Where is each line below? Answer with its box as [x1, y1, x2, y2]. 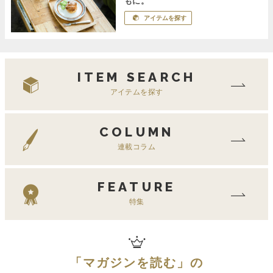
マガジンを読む [83, 255, 177, 269]
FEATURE [97, 179, 176, 194]
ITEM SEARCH [77, 69, 196, 85]
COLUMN [99, 124, 174, 140]
